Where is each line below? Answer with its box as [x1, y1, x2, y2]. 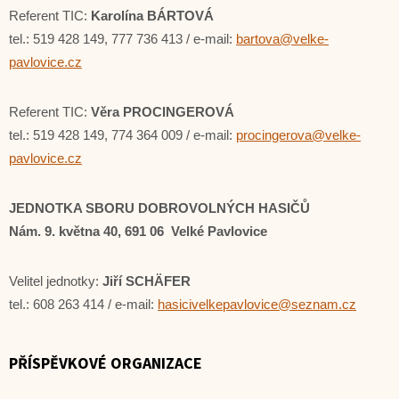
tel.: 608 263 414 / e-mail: [9, 297, 158, 312]
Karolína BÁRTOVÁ [91, 8, 214, 23]
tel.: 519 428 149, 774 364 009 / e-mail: [9, 127, 236, 142]
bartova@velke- [236, 31, 329, 46]
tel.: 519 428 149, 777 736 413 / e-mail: [9, 31, 236, 46]
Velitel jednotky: [9, 273, 102, 289]
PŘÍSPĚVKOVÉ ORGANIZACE [9, 352, 202, 373]
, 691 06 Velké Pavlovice [118, 224, 267, 239]
